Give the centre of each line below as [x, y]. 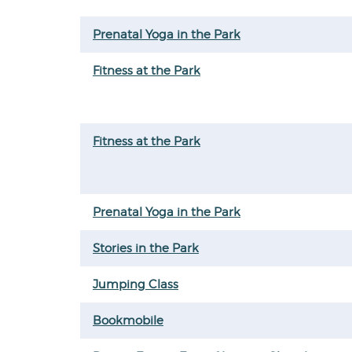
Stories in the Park [146, 248]
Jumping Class [136, 284]
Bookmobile [128, 321]
